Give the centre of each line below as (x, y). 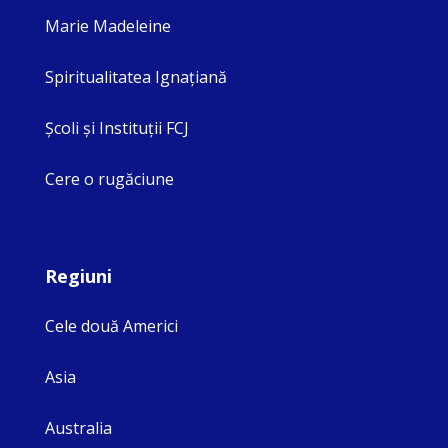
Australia (78, 428)
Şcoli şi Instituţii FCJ (117, 128)
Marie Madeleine (108, 25)
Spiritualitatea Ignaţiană (136, 77)
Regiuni (78, 276)
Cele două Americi (111, 325)
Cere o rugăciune (109, 179)
